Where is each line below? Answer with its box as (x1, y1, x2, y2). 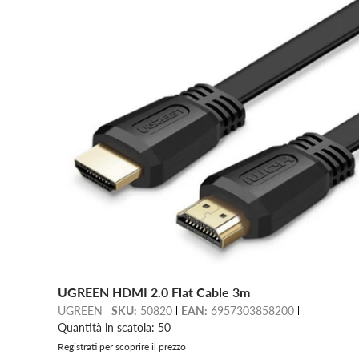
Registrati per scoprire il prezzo (58, 340, 186, 353)
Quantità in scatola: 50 (58, 320, 171, 334)
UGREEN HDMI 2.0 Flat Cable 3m (58, 284, 250, 300)
